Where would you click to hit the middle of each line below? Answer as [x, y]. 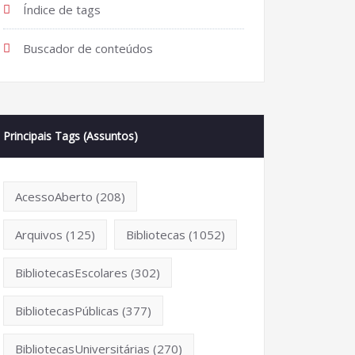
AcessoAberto [54, 196]
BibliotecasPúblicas [67, 310]
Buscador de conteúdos [88, 48]
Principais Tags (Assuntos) [71, 136]
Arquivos [39, 234]
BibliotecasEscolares [71, 272]
